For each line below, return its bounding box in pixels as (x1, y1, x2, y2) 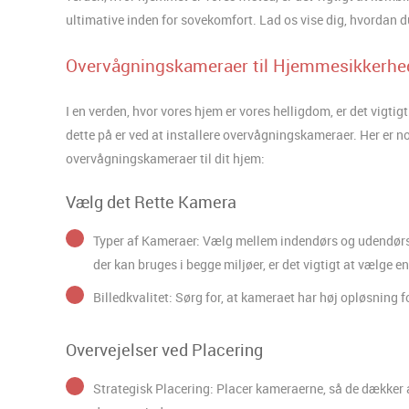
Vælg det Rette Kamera (66, 190, 236, 213)
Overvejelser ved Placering (66, 338, 263, 361)
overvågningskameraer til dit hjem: (66, 149, 265, 167)
